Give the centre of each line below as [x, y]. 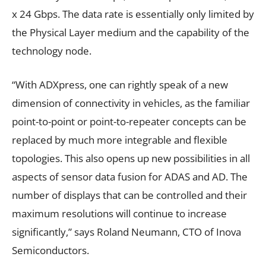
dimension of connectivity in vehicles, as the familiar [131, 103]
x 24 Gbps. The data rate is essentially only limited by [133, 14]
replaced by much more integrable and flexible [120, 140]
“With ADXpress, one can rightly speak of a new [120, 84]
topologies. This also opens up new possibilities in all [131, 158]
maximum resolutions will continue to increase [119, 213]
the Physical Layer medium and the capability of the [131, 32]
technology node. [52, 50]
